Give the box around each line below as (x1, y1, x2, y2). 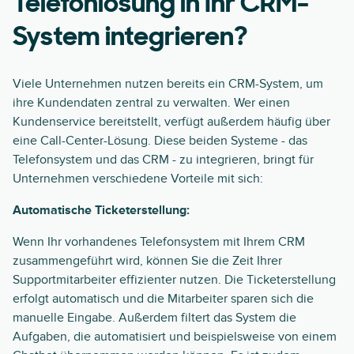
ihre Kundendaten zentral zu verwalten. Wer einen (13, 95, 290, 111)
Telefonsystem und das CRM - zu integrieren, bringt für (13, 152, 314, 168)
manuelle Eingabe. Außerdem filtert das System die (13, 310, 296, 326)
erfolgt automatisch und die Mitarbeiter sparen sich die (13, 291, 314, 307)
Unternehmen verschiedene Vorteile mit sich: (13, 171, 263, 186)
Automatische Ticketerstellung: (13, 202, 190, 218)
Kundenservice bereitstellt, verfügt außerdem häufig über (13, 114, 330, 130)
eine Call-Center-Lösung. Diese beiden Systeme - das (13, 133, 307, 149)
